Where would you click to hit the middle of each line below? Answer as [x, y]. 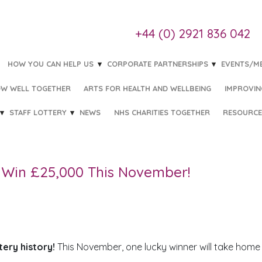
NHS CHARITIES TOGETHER [162, 112]
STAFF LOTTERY [38, 112]
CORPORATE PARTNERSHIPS [157, 64]
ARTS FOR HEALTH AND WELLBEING [148, 88]
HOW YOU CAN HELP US [51, 64]
